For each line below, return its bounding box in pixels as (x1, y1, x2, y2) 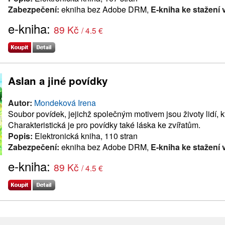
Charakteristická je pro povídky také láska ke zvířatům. (8, 119, 200, 131)
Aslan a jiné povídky (8, 73, 107, 88)
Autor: (8, 96, 32, 108)
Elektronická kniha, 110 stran (33, 130, 138, 142)
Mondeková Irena (34, 96, 96, 108)
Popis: (8, 130, 33, 142)
